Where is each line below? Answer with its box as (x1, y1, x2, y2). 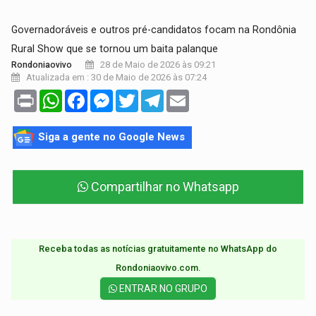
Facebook (87, 90, 133, 102)
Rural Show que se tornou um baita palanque (11, 43, 219, 55)
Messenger (113, 90, 164, 102)
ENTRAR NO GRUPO (117, 283, 207, 295)
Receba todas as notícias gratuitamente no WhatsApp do (39, 243, 277, 255)
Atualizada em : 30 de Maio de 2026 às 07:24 (24, 72, 207, 83)
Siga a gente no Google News (35, 130, 186, 144)
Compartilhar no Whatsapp (90, 179, 239, 195)
